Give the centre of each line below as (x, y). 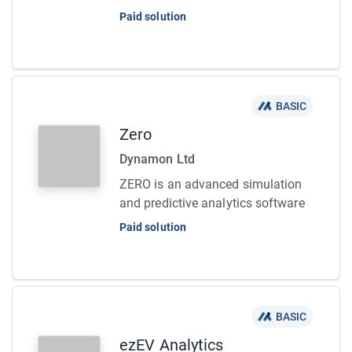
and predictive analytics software (212, 203)
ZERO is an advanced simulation (211, 184)
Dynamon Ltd (157, 159)
